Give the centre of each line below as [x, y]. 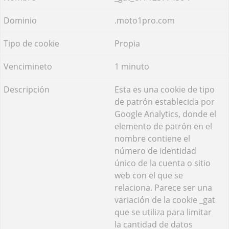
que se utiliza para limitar [163, 212]
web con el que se [149, 175]
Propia [127, 43]
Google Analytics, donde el [165, 114]
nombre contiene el [152, 138]
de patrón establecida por [165, 101]
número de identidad [155, 151]
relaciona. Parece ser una [163, 187]
